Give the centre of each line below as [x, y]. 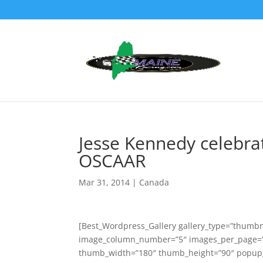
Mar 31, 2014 [104, 182]
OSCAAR [113, 161]
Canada [154, 182]
